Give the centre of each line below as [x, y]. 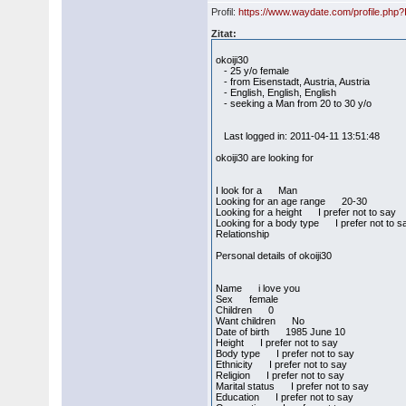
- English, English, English [276, 92]
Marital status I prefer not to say [293, 386]
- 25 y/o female [253, 71]
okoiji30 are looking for [265, 158]
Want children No [261, 321]
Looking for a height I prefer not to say [306, 212]
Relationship [243, 234]
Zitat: [224, 34]
